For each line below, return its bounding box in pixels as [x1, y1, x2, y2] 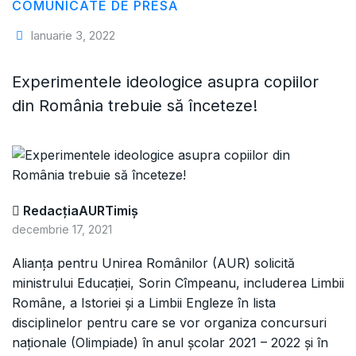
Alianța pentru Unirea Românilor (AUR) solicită [12, 255, 295, 272]
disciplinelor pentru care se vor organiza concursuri [12, 315, 327, 331]
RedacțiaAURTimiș [20, 203, 138, 219]
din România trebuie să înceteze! [12, 96, 257, 116]
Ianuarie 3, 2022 [27, 28, 115, 44]
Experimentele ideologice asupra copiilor [12, 72, 319, 92]
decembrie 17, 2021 [12, 222, 112, 237]
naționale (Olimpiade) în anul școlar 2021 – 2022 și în [12, 335, 328, 351]
